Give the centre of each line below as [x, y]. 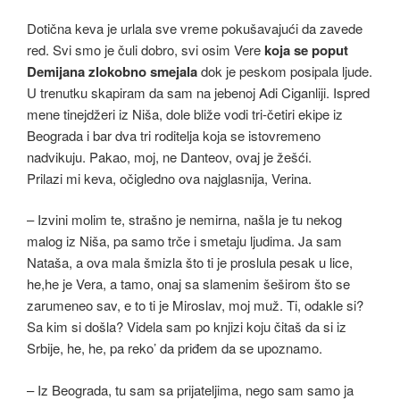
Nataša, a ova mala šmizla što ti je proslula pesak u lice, [190, 262]
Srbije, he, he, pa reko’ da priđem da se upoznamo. [175, 348]
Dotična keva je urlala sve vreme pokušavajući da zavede [195, 28]
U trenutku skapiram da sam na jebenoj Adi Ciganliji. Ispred [198, 92]
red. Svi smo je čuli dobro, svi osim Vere [146, 49]
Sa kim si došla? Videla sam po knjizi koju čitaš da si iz [187, 326]
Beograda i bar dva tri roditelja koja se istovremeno [174, 135]
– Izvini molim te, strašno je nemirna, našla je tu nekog [184, 219]
